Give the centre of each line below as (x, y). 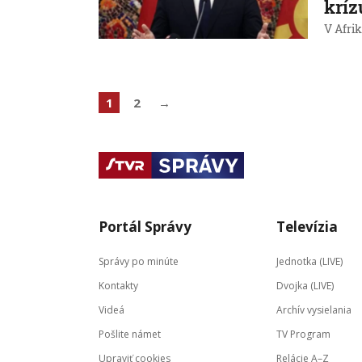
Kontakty (118, 286)
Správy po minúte (139, 261)
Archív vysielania (314, 310)
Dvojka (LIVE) (305, 286)
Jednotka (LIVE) (309, 261)
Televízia (307, 227)
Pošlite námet (130, 334)
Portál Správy (145, 227)
